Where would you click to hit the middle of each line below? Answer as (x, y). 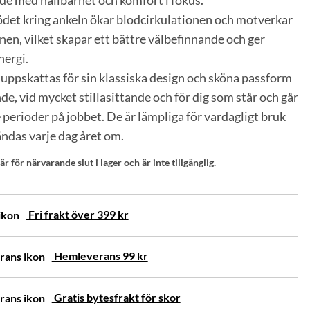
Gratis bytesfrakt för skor (116, 297)
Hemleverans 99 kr (100, 255)
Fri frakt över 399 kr (77, 214)
